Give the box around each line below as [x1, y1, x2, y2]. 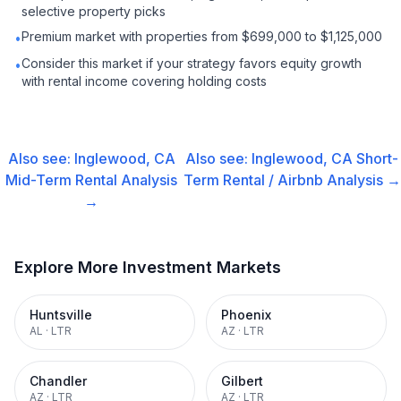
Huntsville [30, 307, 92, 322]
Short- [356, 149, 399, 167]
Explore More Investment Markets [14, 258, 281, 277]
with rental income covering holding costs [21, 73, 267, 89]
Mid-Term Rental [5, 171, 118, 189]
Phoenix [221, 307, 271, 322]
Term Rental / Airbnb [183, 171, 323, 189]
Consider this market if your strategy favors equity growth [21, 55, 362, 71]
